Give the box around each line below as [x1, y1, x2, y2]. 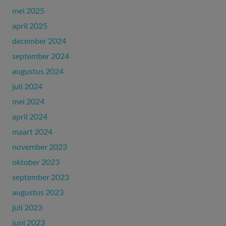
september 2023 [12, 172, 69, 182]
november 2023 [12, 142, 67, 152]
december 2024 [12, 36, 66, 46]
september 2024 [12, 51, 69, 61]
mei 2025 [12, 6, 44, 16]
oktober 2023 [12, 157, 60, 167]
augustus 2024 [12, 66, 64, 76]
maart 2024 [12, 127, 52, 137]
